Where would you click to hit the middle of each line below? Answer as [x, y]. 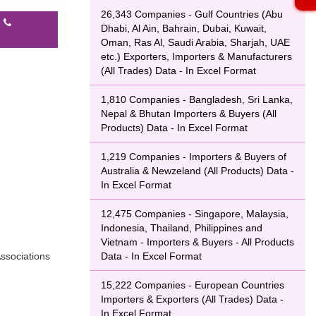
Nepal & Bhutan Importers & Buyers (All [189, 114]
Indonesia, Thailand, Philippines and [182, 228]
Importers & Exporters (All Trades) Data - [192, 299]
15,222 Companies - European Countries [193, 285]
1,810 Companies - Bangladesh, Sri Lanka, [197, 99]
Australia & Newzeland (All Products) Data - [197, 171]
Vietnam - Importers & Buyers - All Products [197, 242]
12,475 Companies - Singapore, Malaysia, [195, 214]
